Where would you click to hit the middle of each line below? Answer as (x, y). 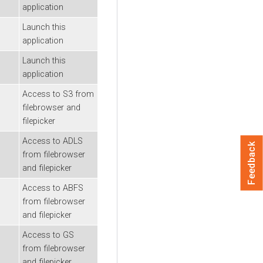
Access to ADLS (53, 141)
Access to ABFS (53, 188)
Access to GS (48, 235)
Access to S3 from (58, 94)
